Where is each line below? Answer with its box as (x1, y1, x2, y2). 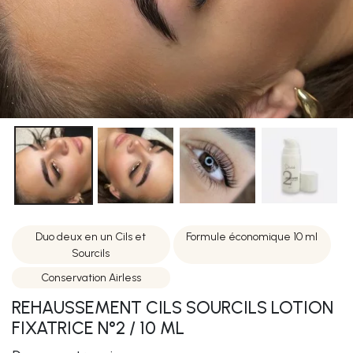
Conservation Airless (40, 270, 141, 284)
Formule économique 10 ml (186, 229, 318, 243)
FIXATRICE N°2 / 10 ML (12, 318, 184, 340)
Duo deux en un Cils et (35, 229, 147, 243)
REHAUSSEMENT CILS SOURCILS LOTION (12, 297, 333, 319)
